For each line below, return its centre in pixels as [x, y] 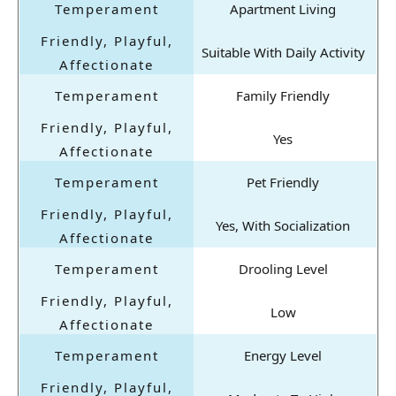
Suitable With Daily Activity [283, 53]
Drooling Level [283, 269]
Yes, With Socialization [283, 226]
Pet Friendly [283, 183]
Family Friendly [283, 96]
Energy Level [283, 356]
